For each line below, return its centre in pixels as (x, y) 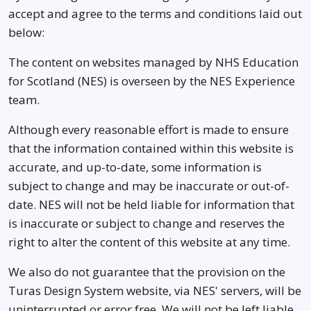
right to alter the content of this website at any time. (149, 242)
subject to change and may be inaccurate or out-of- (149, 186)
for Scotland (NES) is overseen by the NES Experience (152, 81)
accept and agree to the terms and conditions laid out (155, 14)
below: (26, 32)
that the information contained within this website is (151, 148)
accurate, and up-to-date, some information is (135, 167)
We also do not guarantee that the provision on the (147, 272)
